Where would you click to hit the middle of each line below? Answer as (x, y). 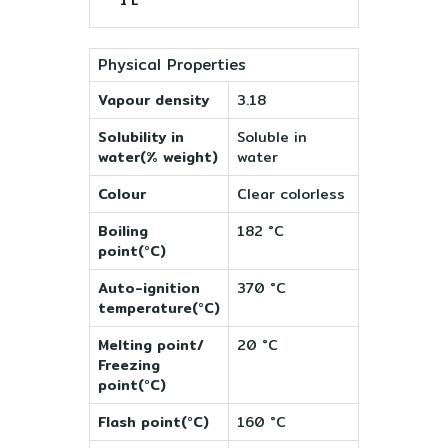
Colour (122, 193)
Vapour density (153, 99)
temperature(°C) (159, 307)
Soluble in (272, 136)
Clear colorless (291, 193)
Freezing (129, 364)
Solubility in (141, 136)
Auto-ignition (149, 287)
